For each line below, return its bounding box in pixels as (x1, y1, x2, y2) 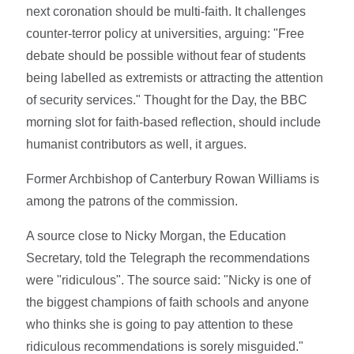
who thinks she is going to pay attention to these (26, 317, 294, 331)
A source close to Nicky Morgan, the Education (26, 228, 287, 243)
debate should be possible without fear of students (26, 48, 307, 62)
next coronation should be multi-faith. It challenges (26, 4, 307, 18)
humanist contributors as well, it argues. (26, 137, 247, 151)
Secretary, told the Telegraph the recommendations (26, 250, 311, 265)
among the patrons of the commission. (26, 194, 239, 208)
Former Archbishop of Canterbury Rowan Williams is (26, 171, 320, 186)
